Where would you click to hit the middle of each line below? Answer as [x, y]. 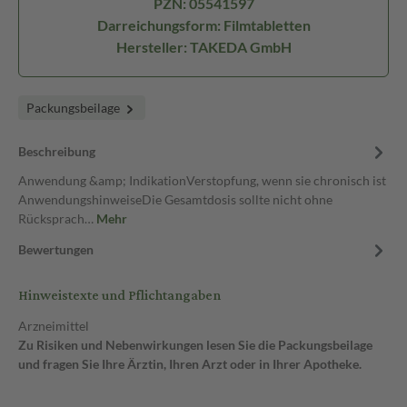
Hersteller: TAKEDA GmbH [203, 47]
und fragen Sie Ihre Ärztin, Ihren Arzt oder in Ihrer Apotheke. [190, 364]
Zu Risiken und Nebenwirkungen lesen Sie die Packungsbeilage [195, 345]
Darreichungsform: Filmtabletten [203, 25]
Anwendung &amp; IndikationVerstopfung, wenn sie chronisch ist [202, 180]
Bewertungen [56, 249]
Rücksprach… [57, 218]
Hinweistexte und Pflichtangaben [119, 296]
